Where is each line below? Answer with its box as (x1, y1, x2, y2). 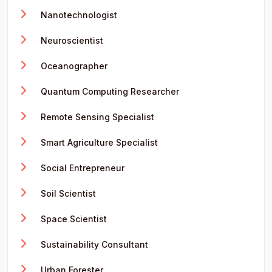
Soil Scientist (38, 188, 96, 199)
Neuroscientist (38, 35, 103, 46)
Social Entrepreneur (38, 162, 124, 173)
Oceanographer (38, 60, 107, 71)
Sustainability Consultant (38, 239, 148, 250)
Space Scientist (38, 213, 107, 224)
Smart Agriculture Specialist (38, 137, 158, 148)
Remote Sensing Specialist (38, 111, 154, 122)
